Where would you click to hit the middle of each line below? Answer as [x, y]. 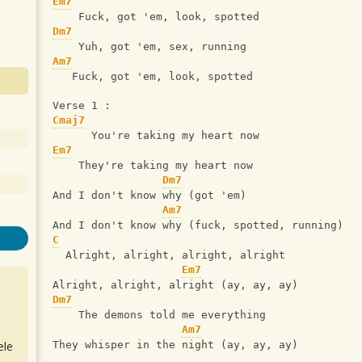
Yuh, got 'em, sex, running [149, 47]
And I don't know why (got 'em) [149, 196]
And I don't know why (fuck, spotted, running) [198, 225]
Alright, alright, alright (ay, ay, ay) [175, 285]
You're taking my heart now [156, 136]
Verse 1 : [85, 106]
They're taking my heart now [153, 166]
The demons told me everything [159, 315]
